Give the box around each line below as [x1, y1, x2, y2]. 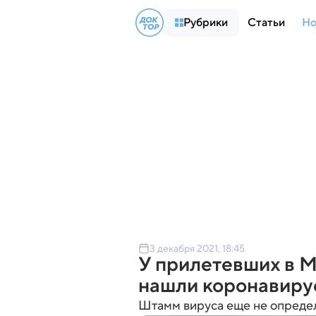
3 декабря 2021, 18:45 [150, 241, 245, 255]
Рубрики [183, 14, 228, 30]
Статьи [248, 14, 285, 30]
